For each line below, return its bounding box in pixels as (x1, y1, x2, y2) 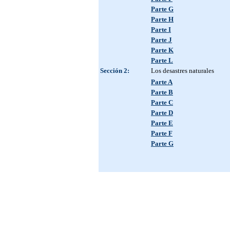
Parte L (151, 56, 173, 64)
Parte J (151, 36, 172, 44)
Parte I (151, 26, 171, 33)
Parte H (151, 15, 174, 23)
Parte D (151, 109, 173, 117)
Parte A (151, 78, 172, 86)
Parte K (151, 46, 174, 54)
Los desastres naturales (151, 67, 214, 74)
